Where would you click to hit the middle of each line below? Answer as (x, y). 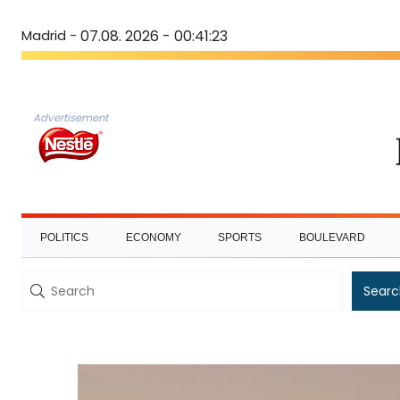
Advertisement (71, 117)
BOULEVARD (333, 237)
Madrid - (49, 35)
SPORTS (240, 237)
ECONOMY (153, 237)
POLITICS (64, 237)
